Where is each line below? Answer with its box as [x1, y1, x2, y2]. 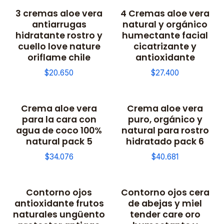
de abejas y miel [128, 197, 202, 210]
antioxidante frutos [14, 197, 104, 210]
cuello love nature [17, 40, 100, 53]
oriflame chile [27, 51, 90, 64]
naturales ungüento [13, 208, 105, 221]
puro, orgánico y [127, 113, 202, 126]
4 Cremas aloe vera [120, 7, 209, 20]
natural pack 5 [25, 135, 92, 148]
